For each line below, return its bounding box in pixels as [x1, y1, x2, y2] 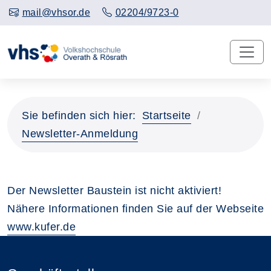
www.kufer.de [7, 220, 76, 233]
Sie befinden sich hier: [22, 109, 136, 122]
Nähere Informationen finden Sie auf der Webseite [7, 202, 264, 215]
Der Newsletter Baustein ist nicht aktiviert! [7, 184, 221, 197]
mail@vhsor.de [22, 7, 90, 18]
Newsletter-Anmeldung [22, 127, 138, 140]
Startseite [142, 109, 191, 122]
